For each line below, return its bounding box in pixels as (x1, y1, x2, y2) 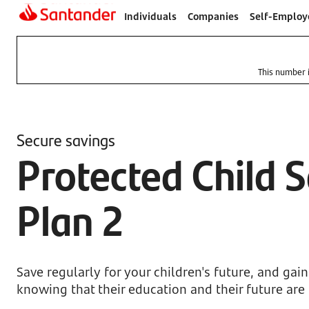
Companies (188, 10, 239, 23)
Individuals (124, 10, 177, 23)
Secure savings (17, 128, 115, 151)
